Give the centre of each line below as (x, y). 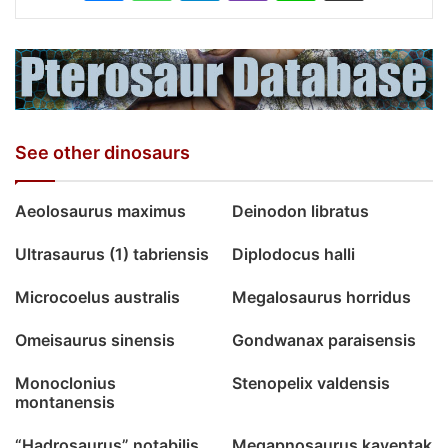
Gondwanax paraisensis (324, 340)
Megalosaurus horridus (321, 297)
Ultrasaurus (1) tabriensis (112, 254)
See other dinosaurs (102, 153)
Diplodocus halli (293, 254)
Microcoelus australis (97, 297)
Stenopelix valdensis (311, 383)
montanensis (65, 402)
